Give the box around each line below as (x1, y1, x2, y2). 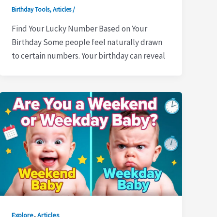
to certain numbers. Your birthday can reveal (12, 50, 166, 61)
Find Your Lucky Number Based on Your (12, 23, 148, 34)
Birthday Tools (12, 5, 50, 14)
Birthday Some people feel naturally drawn (12, 36, 163, 47)
